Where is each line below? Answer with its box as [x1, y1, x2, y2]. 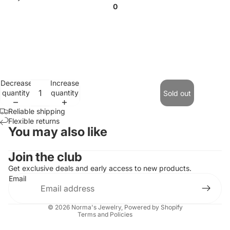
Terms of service [48, 192, 97, 200]
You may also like [8, 124, 107, 139]
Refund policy [48, 163, 88, 171]
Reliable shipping [8, 107, 65, 116]
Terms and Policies [77, 210, 132, 218]
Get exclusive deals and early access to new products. [8, 164, 191, 172]
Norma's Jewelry [71, 203, 121, 211]
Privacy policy [48, 178, 90, 185]
